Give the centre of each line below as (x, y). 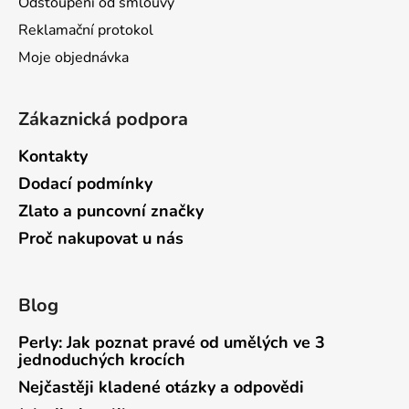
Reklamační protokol (86, 30)
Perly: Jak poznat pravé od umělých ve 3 (172, 342)
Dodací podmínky (85, 183)
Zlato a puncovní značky (111, 210)
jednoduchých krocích (102, 359)
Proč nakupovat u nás (101, 238)
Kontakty (53, 156)
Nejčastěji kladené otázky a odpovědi (161, 387)
